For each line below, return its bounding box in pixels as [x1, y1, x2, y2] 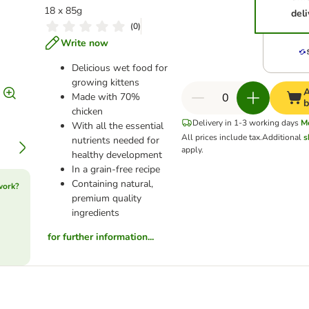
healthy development [71, 148, 162, 161]
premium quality [71, 192, 141, 205]
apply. [181, 144, 203, 155]
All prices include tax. [181, 132, 262, 143]
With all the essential [71, 119, 163, 132]
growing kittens [71, 76, 139, 89]
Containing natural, [71, 177, 153, 190]
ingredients [71, 206, 119, 219]
